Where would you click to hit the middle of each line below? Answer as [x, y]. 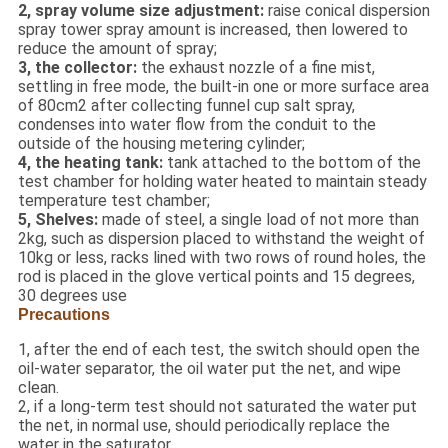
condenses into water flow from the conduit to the [196, 125]
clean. [38, 388]
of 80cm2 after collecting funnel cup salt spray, [186, 106]
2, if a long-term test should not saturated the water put [217, 407]
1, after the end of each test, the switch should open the [218, 350]
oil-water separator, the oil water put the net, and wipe [209, 369]
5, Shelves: [57, 220]
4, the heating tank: [92, 163]
